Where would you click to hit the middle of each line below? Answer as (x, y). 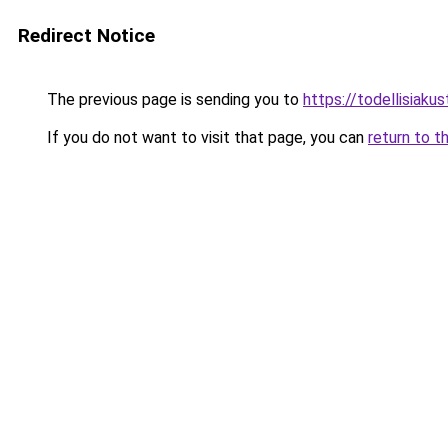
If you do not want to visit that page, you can (205, 137)
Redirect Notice (86, 35)
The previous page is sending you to (173, 99)
